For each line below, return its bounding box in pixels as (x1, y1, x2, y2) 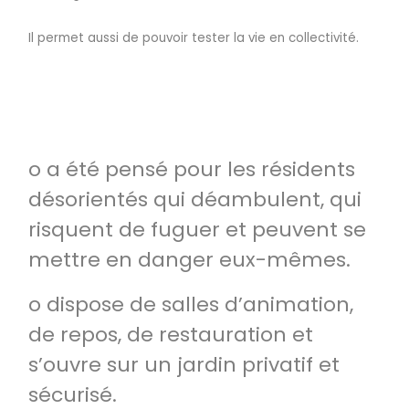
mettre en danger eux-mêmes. (28, 246, 351, 274)
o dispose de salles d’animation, (28, 290, 353, 319)
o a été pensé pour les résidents (28, 155, 355, 184)
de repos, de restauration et (28, 320, 313, 349)
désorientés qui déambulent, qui (28, 185, 362, 214)
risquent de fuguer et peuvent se (28, 215, 366, 244)
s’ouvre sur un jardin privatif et (28, 351, 340, 379)
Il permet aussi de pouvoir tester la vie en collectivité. (28, 29, 359, 47)
